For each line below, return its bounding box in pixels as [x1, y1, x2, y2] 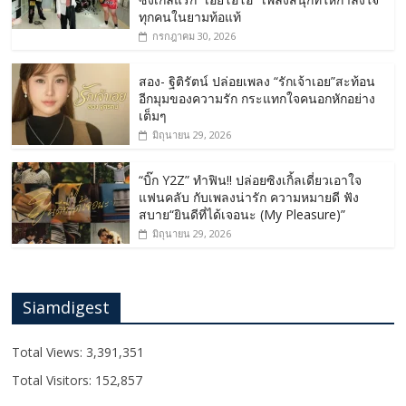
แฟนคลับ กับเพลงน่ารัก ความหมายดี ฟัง [139, 188, 360, 207]
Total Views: [12, 343, 87, 362]
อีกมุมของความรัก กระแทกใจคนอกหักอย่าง [139, 90, 376, 108]
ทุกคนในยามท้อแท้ [139, 8, 242, 26]
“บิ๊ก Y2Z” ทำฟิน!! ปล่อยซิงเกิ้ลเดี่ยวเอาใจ [139, 171, 362, 189]
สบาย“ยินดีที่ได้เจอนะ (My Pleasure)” [139, 206, 346, 224]
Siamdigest [23, 296, 111, 319]
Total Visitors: [12, 372, 96, 390]
